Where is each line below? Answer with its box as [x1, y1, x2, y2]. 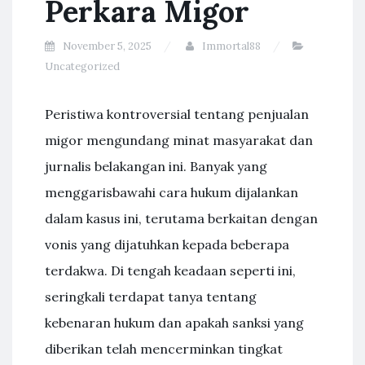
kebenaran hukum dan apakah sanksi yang [45, 314, 304, 331]
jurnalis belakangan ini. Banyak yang [45, 158, 267, 174]
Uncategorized [45, 59, 120, 73]
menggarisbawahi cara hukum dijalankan [45, 184, 298, 200]
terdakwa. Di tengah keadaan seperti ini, [45, 262, 296, 279]
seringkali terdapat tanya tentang [45, 288, 257, 305]
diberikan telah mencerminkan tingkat [45, 341, 283, 357]
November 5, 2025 [63, 39, 152, 53]
